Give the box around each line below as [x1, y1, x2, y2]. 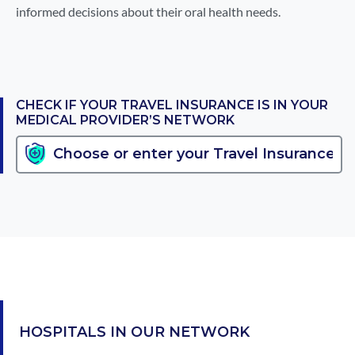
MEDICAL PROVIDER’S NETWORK [16, 112, 235, 128]
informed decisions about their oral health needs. [16, 3, 281, 19]
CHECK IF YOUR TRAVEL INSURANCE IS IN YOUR [16, 97, 328, 113]
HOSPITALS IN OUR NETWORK [19, 323, 250, 341]
